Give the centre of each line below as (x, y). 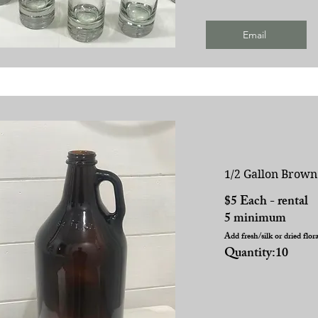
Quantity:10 (256, 254)
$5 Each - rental (266, 202)
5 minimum (255, 219)
